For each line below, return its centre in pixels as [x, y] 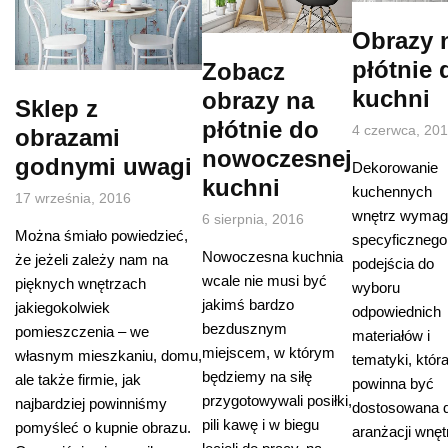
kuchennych [392, 192]
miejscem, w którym [268, 353]
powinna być [393, 384]
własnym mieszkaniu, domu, [108, 356]
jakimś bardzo [248, 305]
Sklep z [56, 109]
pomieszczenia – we [82, 332]
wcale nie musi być [264, 281]
